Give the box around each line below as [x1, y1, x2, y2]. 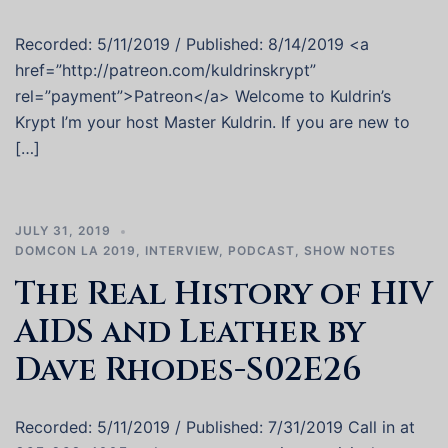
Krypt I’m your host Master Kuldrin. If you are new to [15, 112, 410, 132]
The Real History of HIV [15, 273, 432, 316]
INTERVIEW [145, 243, 219, 258]
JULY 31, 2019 [15, 223, 111, 238]
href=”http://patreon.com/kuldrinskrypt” [15, 60, 316, 80]
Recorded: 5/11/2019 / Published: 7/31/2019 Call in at [15, 417, 415, 437]
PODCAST [228, 243, 295, 258]
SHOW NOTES [304, 243, 396, 258]
